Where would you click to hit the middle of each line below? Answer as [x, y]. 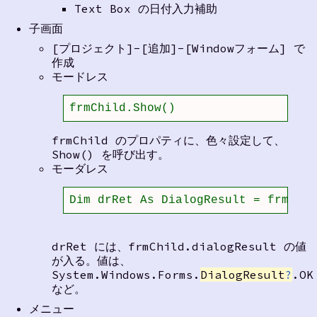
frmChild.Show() [122, 109]
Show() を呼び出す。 [110, 155]
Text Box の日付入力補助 [145, 9]
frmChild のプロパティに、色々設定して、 [168, 140]
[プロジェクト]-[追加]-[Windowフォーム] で [178, 48]
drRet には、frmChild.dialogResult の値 [179, 247]
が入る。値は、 [91, 261]
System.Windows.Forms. [126, 275]
